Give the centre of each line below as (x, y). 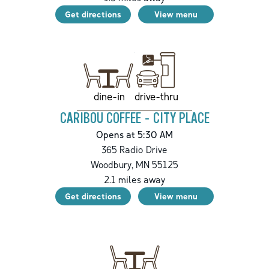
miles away (141, 180)
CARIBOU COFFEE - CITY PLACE (134, 119)
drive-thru (156, 97)
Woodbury (111, 165)
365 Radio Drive (134, 150)
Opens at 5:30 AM (134, 135)
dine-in (109, 97)
